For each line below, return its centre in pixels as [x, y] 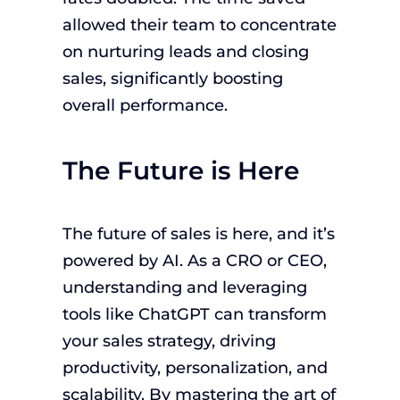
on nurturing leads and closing [185, 51]
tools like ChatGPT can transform [194, 315]
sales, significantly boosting [172, 78]
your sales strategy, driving [169, 342]
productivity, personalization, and [195, 368]
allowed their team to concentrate [199, 25]
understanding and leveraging [184, 288]
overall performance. [145, 105]
